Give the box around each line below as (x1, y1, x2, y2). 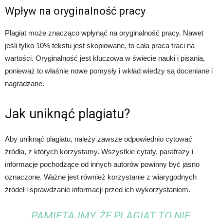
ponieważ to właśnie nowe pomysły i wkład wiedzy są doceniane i (5, 67, 213, 75)
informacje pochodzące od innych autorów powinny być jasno (5, 160, 200, 168)
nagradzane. (5, 79, 44, 88)
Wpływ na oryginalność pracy (5, 5, 145, 17)
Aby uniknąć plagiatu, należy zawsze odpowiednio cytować (5, 135, 192, 143)
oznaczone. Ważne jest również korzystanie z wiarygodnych (5, 173, 197, 181)
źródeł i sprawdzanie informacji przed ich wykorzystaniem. (5, 185, 190, 194)
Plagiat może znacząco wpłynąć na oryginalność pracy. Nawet (5, 29, 203, 37)
